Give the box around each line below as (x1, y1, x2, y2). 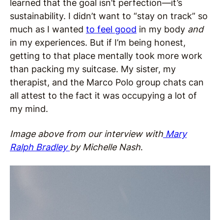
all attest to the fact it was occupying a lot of (10, 90, 197, 101)
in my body (137, 24, 188, 34)
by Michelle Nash (70, 142, 140, 152)
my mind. (10, 104, 51, 114)
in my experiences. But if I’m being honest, (10, 37, 186, 48)
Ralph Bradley (10, 142, 70, 152)
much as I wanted (10, 24, 86, 34)
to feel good (86, 24, 137, 34)
